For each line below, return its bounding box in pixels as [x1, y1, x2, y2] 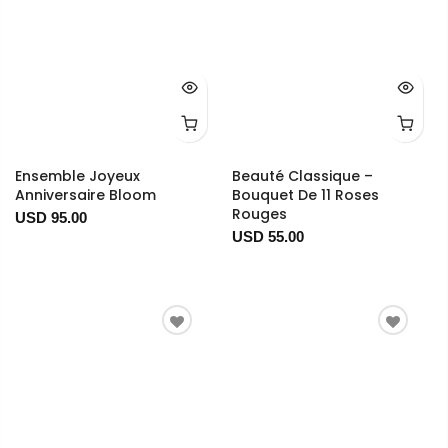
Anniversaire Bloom [15, 185, 156, 206]
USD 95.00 [15, 209, 87, 227]
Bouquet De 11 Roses [231, 185, 379, 206]
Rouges [231, 204, 287, 225]
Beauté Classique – [231, 166, 373, 187]
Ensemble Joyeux [15, 166, 140, 187]
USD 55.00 [231, 228, 304, 246]
